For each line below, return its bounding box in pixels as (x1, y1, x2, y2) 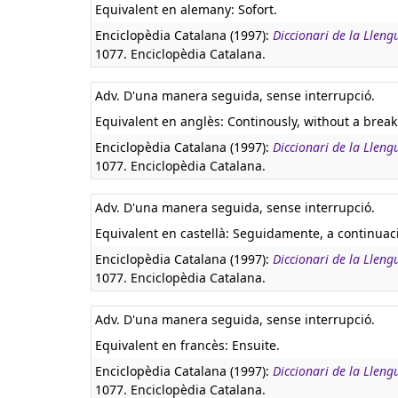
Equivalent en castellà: (95, 225, 233, 242)
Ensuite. (232, 337, 280, 354)
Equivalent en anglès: (95, 113, 227, 130)
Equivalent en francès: (95, 337, 232, 354)
